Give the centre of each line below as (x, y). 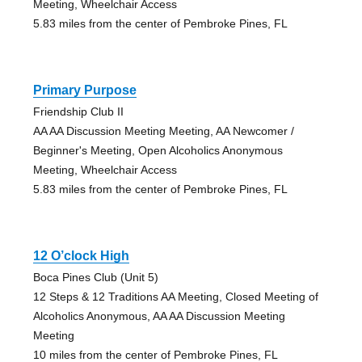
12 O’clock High (81, 256)
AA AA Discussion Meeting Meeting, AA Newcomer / (163, 131)
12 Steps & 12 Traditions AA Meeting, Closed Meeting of (175, 297)
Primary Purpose (84, 90)
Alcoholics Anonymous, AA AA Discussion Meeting (159, 316)
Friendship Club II (78, 112)
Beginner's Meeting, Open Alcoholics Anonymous (158, 151)
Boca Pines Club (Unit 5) (95, 278)
